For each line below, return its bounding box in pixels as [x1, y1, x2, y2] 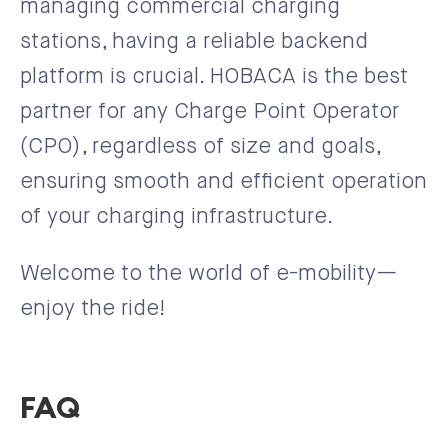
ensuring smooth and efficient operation [20, 170, 427, 193]
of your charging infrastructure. [20, 205, 333, 228]
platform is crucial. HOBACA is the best [20, 65, 408, 88]
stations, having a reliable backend [20, 30, 368, 53]
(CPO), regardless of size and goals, [20, 135, 380, 158]
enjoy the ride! [20, 297, 166, 320]
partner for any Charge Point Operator [20, 100, 399, 123]
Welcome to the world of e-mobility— [20, 262, 398, 285]
